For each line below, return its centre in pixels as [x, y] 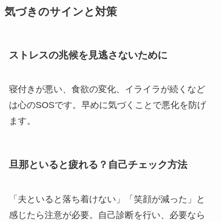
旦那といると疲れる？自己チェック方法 [98, 165]
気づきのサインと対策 [60, 12]
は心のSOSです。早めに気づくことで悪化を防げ [107, 105]
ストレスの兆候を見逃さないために [88, 55]
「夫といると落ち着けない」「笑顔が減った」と [107, 199]
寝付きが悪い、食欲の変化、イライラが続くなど [107, 89]
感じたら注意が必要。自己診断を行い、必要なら [107, 215]
